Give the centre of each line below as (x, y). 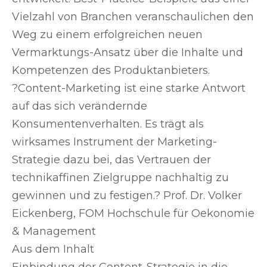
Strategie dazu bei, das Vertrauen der (111, 160)
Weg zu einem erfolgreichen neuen (107, 35)
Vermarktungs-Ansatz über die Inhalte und (128, 53)
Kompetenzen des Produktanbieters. (111, 71)
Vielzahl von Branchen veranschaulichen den (133, 17)
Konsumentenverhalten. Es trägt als (108, 124)
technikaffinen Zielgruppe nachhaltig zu (120, 178)
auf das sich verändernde (80, 106)
